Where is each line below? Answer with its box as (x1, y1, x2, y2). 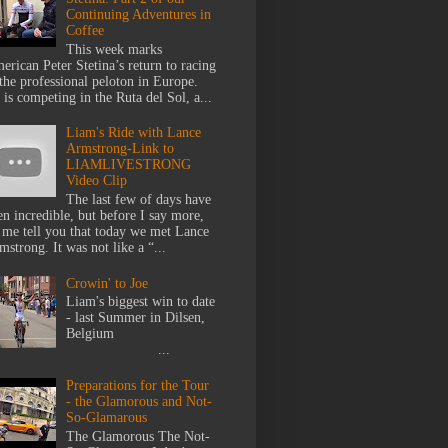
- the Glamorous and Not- (66, 394, 213, 410)
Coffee (66, 22, 105, 38)
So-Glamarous (66, 410, 148, 426)
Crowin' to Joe (66, 275, 149, 291)
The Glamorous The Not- (66, 428, 211, 444)
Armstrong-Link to (66, 141, 175, 157)
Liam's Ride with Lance (66, 125, 202, 141)
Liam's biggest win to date (66, 294, 216, 310)
